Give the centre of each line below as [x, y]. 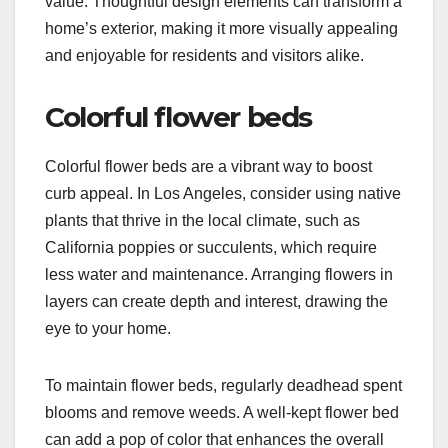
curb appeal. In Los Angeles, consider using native [223, 194]
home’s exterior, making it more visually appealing [221, 29]
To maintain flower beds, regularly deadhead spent [223, 386]
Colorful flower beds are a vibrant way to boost [208, 167]
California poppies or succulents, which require [211, 248]
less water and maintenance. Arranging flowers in [219, 275]
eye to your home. [108, 329]
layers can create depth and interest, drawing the [216, 302]
